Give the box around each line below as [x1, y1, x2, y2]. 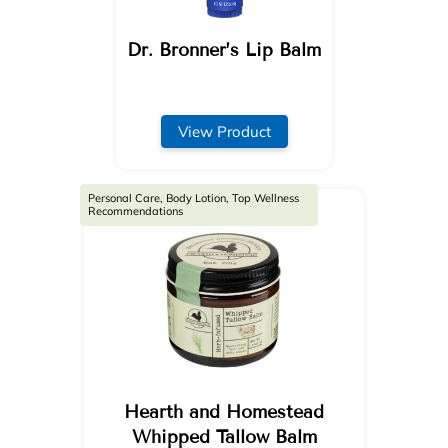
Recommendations [87, 204, 183, 219]
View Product [177, 121, 271, 141]
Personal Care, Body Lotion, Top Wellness [87, 191, 299, 206]
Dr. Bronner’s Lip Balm [127, 38, 321, 61]
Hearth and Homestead [124, 400, 324, 423]
